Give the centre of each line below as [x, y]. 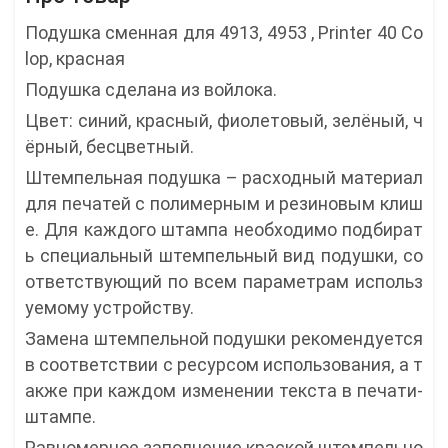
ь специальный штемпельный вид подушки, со [224, 256]
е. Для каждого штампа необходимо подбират [224, 230]
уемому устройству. [109, 308]
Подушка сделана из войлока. [151, 90]
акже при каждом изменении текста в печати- [224, 391]
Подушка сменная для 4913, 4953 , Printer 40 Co [224, 33]
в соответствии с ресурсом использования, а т [224, 365]
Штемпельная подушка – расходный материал [224, 178]
